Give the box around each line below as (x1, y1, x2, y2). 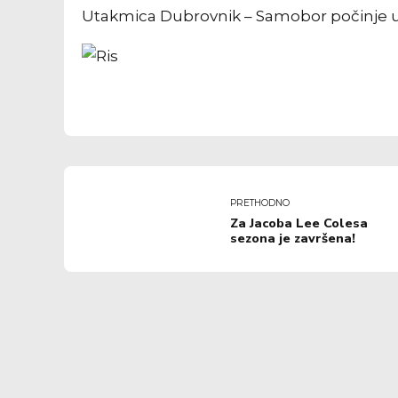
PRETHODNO (230, 197, 290, 210)
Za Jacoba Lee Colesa (230, 215, 368, 233)
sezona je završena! (230, 230, 355, 248)
